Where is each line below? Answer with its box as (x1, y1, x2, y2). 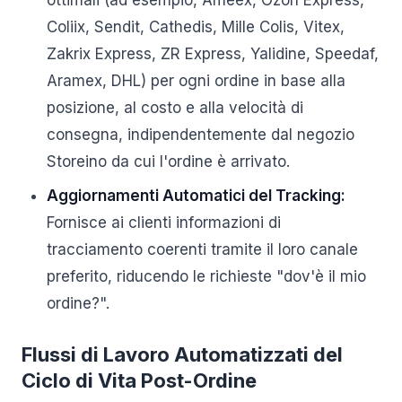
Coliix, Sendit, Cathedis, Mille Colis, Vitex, (47, 18, 345, 36)
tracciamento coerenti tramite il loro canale (47, 240, 358, 258)
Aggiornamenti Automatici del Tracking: (47, 187, 345, 205)
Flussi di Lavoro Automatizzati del (22, 343, 343, 366)
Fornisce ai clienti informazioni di (47, 214, 281, 232)
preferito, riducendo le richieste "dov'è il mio (47, 267, 366, 285)
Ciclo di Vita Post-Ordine (22, 369, 257, 392)
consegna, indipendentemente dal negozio (47, 126, 354, 144)
